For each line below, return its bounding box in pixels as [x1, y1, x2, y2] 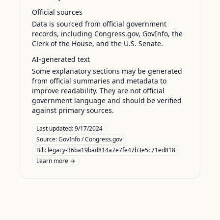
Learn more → [36, 157, 75, 165]
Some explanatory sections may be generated [32, 66, 182, 76]
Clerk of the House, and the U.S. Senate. [32, 39, 163, 48]
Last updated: [36, 124, 75, 133]
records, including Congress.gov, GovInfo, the [32, 29, 183, 38]
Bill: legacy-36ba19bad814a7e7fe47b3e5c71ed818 [36, 146, 175, 154]
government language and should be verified [32, 96, 182, 105]
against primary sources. [32, 106, 114, 115]
